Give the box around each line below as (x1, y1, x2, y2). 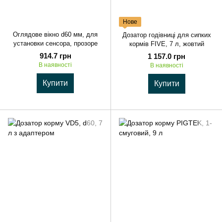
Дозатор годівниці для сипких (122, 31, 211, 39)
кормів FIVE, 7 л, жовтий (129, 40, 204, 48)
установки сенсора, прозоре (13, 39, 98, 47)
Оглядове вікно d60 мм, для (13, 30, 98, 38)
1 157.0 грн (148, 52, 185, 61)
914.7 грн (39, 51, 71, 60)
